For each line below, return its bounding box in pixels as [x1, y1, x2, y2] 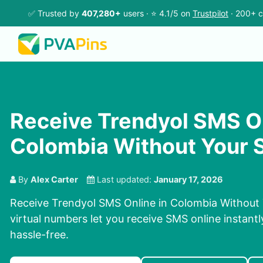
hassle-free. [10, 228, 69, 241]
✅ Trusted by [28, 8, 82, 18]
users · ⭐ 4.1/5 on [121, 8, 193, 18]
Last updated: [95, 174, 154, 185]
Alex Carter [31, 174, 78, 185]
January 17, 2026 [154, 174, 223, 185]
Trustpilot [193, 8, 228, 18]
